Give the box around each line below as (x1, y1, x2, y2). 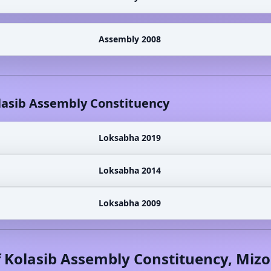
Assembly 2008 (98, 33, 161, 45)
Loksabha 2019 (98, 132, 161, 143)
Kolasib (4, 249, 57, 269)
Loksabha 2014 (98, 165, 161, 176)
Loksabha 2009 (98, 197, 161, 209)
